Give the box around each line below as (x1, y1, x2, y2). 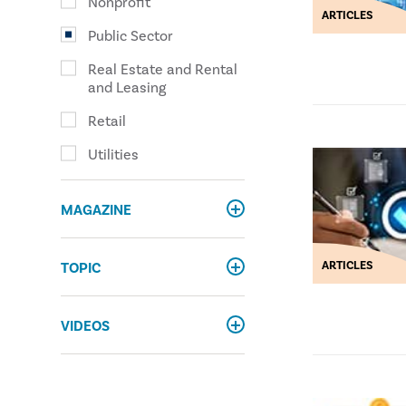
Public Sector (88, 27, 174, 45)
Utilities (88, 146, 140, 164)
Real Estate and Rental (88, 61, 238, 79)
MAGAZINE (61, 201, 132, 219)
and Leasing (88, 79, 167, 97)
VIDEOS (61, 317, 111, 335)
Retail (88, 112, 127, 130)
